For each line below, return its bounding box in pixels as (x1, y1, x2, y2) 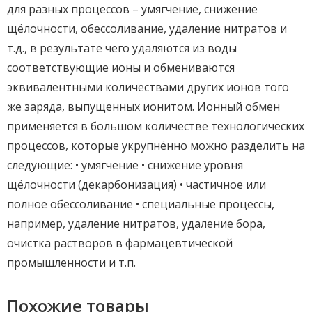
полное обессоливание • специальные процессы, (7, 196, 274, 212)
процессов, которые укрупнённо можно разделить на (7, 138, 305, 154)
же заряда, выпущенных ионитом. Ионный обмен (7, 99, 280, 115)
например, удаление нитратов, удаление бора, (7, 216, 265, 232)
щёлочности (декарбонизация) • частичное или (7, 177, 266, 193)
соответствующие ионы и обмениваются (7, 60, 235, 76)
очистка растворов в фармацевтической (7, 235, 233, 251)
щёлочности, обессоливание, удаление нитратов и (7, 21, 287, 37)
